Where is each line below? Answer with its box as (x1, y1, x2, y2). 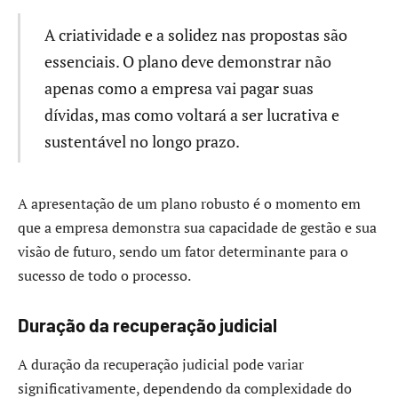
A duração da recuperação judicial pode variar (18, 354, 304, 374)
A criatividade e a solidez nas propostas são (44, 23, 347, 45)
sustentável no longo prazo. (44, 130, 240, 152)
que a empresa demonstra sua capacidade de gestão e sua (18, 217, 377, 237)
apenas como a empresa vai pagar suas (44, 76, 314, 99)
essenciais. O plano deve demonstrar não (44, 50, 331, 72)
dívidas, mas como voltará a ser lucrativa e (44, 103, 339, 125)
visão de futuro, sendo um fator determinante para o (18, 241, 348, 261)
